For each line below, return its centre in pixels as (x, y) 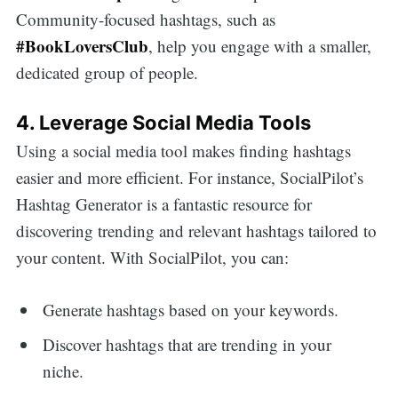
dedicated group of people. (107, 73)
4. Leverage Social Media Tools (163, 122)
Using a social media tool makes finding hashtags (183, 151)
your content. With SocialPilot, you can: (152, 258)
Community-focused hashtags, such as (145, 20)
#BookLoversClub (82, 46)
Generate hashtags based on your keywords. (191, 309)
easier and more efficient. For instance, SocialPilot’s (189, 178)
